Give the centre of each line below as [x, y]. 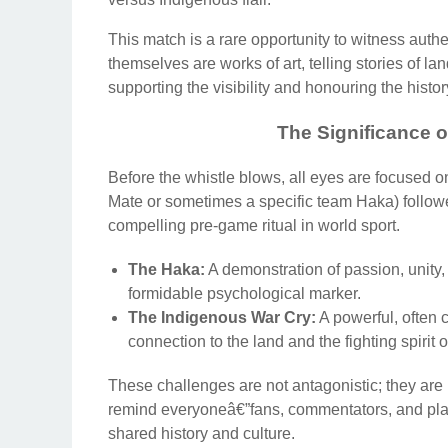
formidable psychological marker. [244, 293]
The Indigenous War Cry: [222, 317]
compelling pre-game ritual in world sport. [254, 225]
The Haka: [166, 269]
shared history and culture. [201, 433]
